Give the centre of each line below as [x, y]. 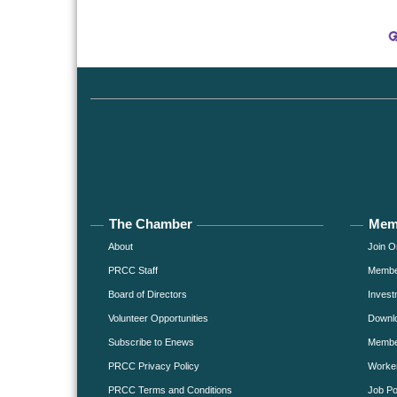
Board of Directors [148, 294]
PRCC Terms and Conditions [170, 389]
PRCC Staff [133, 270]
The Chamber [151, 223]
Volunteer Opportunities [158, 318]
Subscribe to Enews [151, 342]
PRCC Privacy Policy [154, 366]
